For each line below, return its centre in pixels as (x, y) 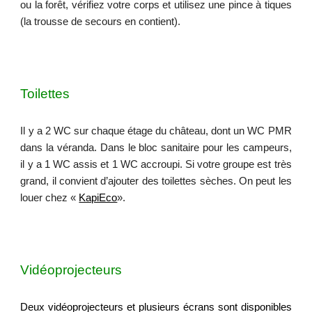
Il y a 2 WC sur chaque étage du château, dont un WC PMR (156, 131)
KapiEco (98, 198)
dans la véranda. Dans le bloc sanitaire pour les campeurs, (156, 148)
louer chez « (50, 198)
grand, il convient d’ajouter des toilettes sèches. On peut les (156, 181)
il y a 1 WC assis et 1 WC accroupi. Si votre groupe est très (156, 164)
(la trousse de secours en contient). (101, 22)
